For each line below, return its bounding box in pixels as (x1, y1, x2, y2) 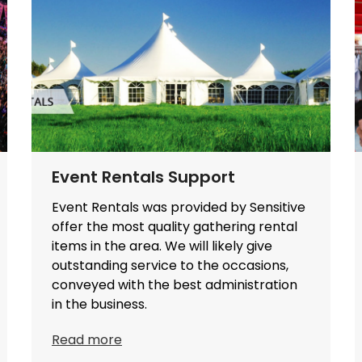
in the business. (52, 294, 147, 314)
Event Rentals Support (52, 165, 235, 188)
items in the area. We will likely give (52, 236, 272, 255)
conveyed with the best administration (52, 275, 297, 294)
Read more (52, 330, 122, 349)
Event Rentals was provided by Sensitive (52, 197, 305, 217)
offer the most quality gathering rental (52, 217, 297, 236)
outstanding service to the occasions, (52, 255, 288, 275)
